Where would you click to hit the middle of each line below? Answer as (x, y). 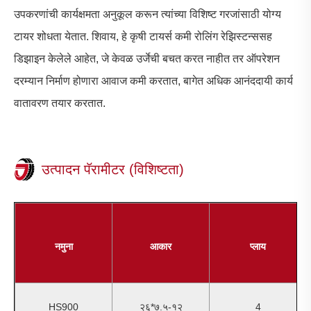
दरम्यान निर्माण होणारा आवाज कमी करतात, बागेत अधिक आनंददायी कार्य (153, 81)
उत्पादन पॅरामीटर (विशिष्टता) (113, 169)
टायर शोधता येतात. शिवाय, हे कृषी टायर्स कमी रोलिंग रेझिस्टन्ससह (143, 36)
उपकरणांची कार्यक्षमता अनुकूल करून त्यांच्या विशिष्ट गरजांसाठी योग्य (148, 14)
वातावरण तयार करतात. (60, 103)
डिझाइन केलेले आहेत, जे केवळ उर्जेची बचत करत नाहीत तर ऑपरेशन (147, 58)
